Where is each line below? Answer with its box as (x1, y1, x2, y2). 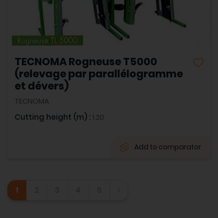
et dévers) (15, 79, 69, 93)
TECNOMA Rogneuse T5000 (15, 54, 157, 69)
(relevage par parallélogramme (15, 67, 183, 81)
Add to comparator (134, 142, 201, 152)
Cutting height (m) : (15, 112, 92, 123)
